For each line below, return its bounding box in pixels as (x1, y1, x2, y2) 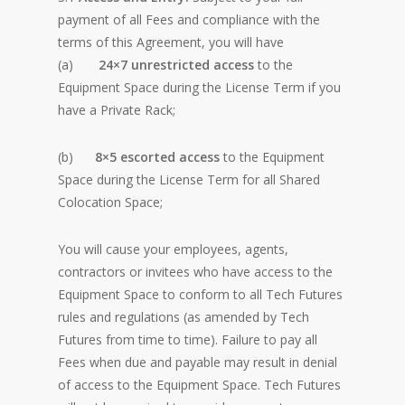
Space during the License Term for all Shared (58, 171, 320, 188)
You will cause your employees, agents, (58, 240, 288, 258)
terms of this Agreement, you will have (58, 33, 284, 51)
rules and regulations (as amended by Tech (58, 308, 309, 325)
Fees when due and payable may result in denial (58, 353, 337, 371)
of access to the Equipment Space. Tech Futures (58, 376, 341, 393)
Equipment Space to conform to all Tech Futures (58, 286, 343, 303)
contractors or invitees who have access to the (58, 263, 333, 280)
